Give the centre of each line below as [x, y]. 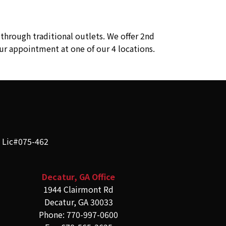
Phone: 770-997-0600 [79, 215]
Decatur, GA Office [79, 177]
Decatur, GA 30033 [78, 202]
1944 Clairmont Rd [79, 189]
